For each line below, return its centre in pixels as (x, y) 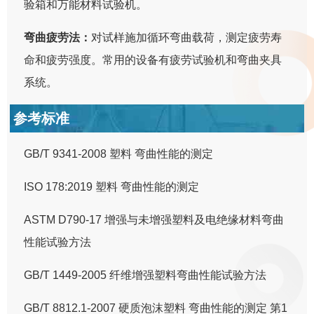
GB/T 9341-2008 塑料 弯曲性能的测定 (119, 153)
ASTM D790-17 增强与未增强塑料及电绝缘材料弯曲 (154, 219)
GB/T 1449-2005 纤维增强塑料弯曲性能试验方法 (145, 275)
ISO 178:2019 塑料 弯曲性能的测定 (112, 186)
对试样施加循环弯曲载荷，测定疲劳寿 (187, 37)
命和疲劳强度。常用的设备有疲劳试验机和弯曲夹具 (153, 60)
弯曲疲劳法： (58, 37)
